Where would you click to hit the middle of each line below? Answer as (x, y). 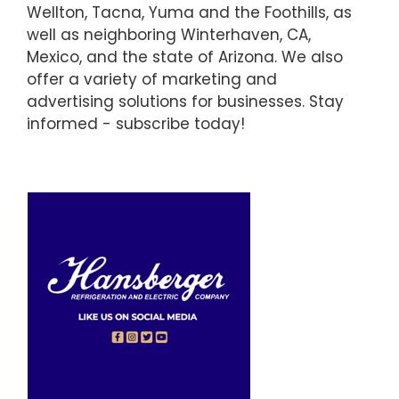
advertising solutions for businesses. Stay (185, 102)
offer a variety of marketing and (152, 80)
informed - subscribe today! (136, 124)
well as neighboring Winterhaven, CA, (169, 35)
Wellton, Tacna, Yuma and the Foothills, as (189, 13)
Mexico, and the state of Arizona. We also (185, 57)
